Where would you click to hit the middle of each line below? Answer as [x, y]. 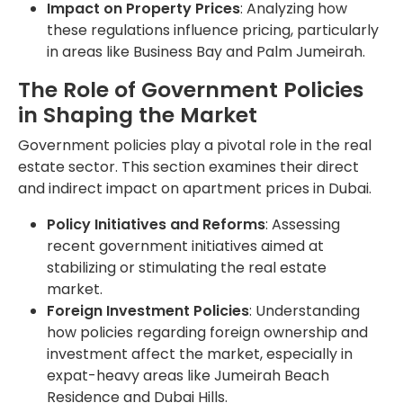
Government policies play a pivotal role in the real [195, 145]
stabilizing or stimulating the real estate [187, 267]
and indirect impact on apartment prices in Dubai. [195, 188]
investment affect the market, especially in [200, 354]
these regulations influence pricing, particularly [213, 30]
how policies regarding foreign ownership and [207, 332]
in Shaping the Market [138, 114]
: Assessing [303, 224]
